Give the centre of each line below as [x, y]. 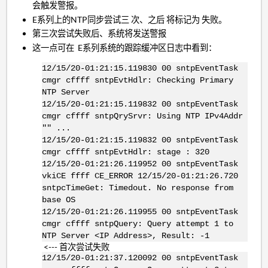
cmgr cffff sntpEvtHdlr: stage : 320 [125, 152]
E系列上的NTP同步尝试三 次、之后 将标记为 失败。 [130, 19]
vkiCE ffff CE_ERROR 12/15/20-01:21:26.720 [140, 176]
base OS [58, 200]
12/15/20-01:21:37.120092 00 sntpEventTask [140, 258]
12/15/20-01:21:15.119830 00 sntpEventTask [140, 68]
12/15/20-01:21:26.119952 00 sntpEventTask [140, 164]
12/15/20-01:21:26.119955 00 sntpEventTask [140, 212]
